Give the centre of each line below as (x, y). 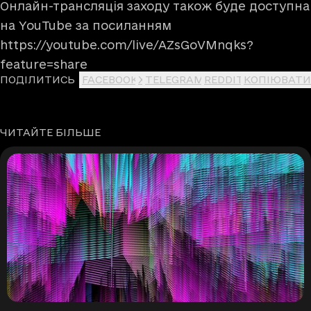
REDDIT (224, 79)
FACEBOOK (110, 79)
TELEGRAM (175, 79)
